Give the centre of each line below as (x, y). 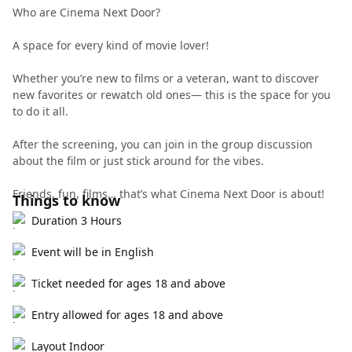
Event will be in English (93, 252)
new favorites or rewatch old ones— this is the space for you (172, 95)
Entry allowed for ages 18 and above (127, 315)
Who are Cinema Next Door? (86, 12)
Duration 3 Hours (77, 220)
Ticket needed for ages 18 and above (128, 283)
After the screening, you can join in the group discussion (163, 144)
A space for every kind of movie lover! (111, 45)
